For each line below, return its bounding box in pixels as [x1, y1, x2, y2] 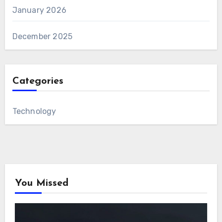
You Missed [14, 178, 68, 188]
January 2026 [12, 5, 66, 15]
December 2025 [12, 31, 73, 41]
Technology [12, 106, 56, 116]
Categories [12, 76, 63, 86]
